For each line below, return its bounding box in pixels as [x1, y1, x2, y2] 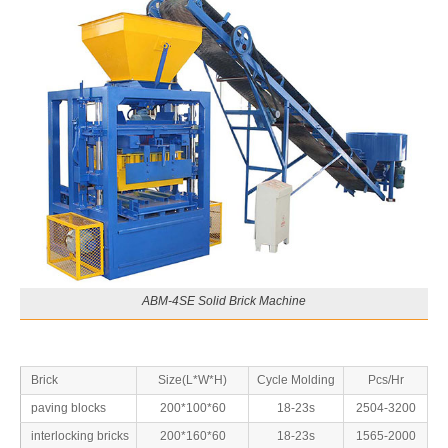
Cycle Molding [257, 372, 335, 387]
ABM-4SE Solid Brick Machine [142, 293, 306, 308]
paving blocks [31, 400, 106, 415]
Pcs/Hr [367, 372, 404, 387]
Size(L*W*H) [158, 372, 227, 387]
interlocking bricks [31, 428, 129, 443]
